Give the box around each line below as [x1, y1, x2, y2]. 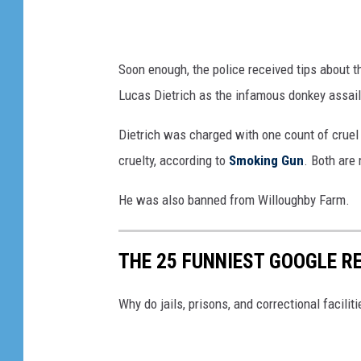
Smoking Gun [229, 152, 304, 169]
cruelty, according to [118, 152, 229, 169]
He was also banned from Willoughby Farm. [118, 192, 350, 209]
